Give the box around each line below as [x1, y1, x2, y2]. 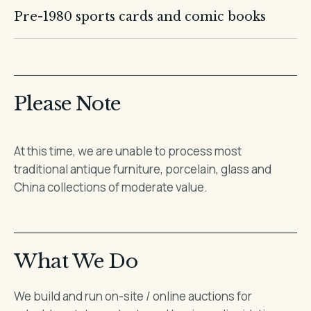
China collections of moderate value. [14, 179, 208, 195]
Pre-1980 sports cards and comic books [14, 9, 267, 24]
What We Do [14, 249, 137, 274]
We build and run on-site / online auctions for [14, 288, 253, 304]
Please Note [14, 92, 120, 116]
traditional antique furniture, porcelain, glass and [14, 161, 272, 177]
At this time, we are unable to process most [14, 143, 242, 159]
